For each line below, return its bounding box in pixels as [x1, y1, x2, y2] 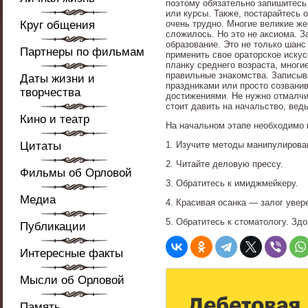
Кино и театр [20, 113, 89, 126]
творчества [20, 86, 80, 99]
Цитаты [20, 140, 61, 153]
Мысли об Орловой [20, 274, 124, 287]
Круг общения [20, 19, 95, 32]
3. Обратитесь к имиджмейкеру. [166, 178, 298, 188]
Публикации [20, 220, 86, 233]
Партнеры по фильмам [20, 45, 144, 58]
